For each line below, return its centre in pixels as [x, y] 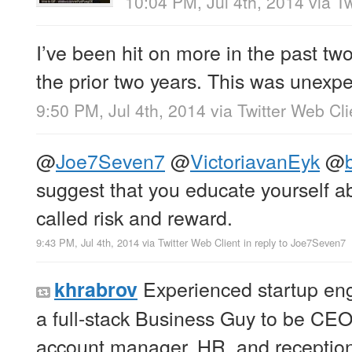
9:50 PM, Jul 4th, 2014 [121, 110]
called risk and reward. [134, 217]
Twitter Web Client [199, 243]
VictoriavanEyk [255, 161]
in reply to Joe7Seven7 [295, 243]
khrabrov [96, 290]
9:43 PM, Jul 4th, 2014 [88, 243]
